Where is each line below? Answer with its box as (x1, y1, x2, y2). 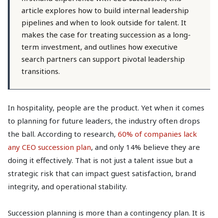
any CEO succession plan (8, 142, 91, 152)
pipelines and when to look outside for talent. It (21, 18, 186, 27)
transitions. (21, 66, 60, 76)
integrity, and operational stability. (8, 182, 127, 191)
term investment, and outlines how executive (21, 42, 178, 52)
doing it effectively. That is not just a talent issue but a (8, 155, 193, 165)
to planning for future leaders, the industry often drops (8, 116, 200, 126)
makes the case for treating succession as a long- (21, 30, 191, 39)
